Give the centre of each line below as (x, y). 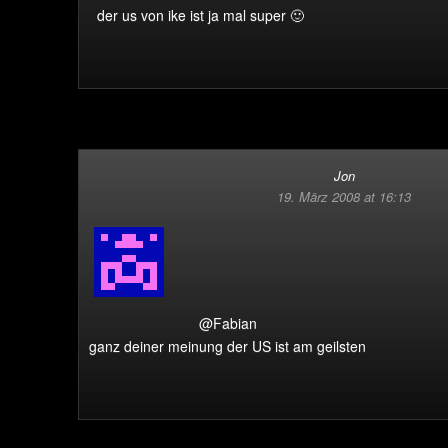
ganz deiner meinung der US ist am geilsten (227, 346)
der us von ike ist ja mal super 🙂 (200, 15)
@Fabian (227, 323)
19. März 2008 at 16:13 (344, 196)
